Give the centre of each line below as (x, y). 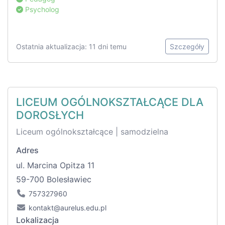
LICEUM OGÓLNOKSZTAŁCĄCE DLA (110, 102)
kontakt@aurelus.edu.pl (68, 208)
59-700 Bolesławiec (54, 180)
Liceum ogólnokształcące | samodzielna (92, 132)
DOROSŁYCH (50, 115)
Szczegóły (187, 47)
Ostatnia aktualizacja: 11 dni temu (71, 47)
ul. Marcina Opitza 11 (55, 165)
